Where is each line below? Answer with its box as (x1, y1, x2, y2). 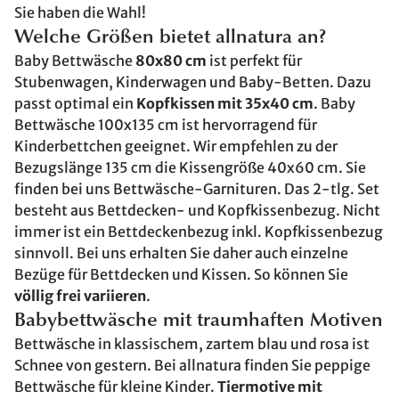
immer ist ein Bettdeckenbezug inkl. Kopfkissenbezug (14, 223, 383, 240)
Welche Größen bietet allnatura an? (14, 28, 326, 48)
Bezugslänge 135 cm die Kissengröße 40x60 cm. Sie (14, 159, 366, 176)
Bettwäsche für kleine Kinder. (14, 378, 217, 395)
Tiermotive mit (217, 378, 322, 395)
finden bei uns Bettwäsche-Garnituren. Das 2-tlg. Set (14, 180, 379, 198)
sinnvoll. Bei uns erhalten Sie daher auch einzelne (14, 244, 348, 262)
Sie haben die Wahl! (14, 4, 146, 21)
